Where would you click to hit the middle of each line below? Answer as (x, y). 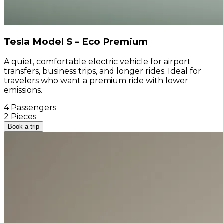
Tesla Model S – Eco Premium (76, 42)
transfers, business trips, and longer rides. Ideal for (103, 71)
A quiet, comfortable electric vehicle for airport (97, 61)
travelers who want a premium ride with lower (96, 80)
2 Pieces (20, 116)
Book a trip (24, 126)
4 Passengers (30, 107)
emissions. (23, 90)
